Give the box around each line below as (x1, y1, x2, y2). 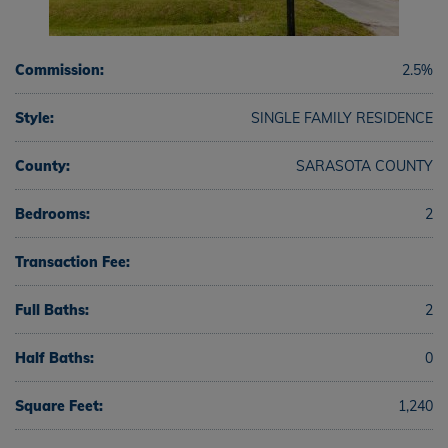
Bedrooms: (15, 205, 90, 223)
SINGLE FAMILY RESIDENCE (251, 109, 433, 127)
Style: (15, 109, 54, 127)
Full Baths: (15, 301, 89, 319)
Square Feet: (15, 397, 103, 415)
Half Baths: (15, 349, 94, 367)
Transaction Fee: (15, 253, 130, 271)
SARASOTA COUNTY (296, 157, 433, 175)
